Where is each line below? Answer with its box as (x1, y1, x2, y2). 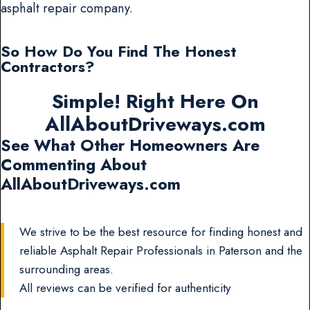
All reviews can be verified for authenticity (19, 280, 232, 297)
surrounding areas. (19, 261, 114, 278)
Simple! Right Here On (51, 87, 259, 116)
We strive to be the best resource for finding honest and (19, 224, 303, 241)
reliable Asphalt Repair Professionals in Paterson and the (19, 242, 303, 259)
